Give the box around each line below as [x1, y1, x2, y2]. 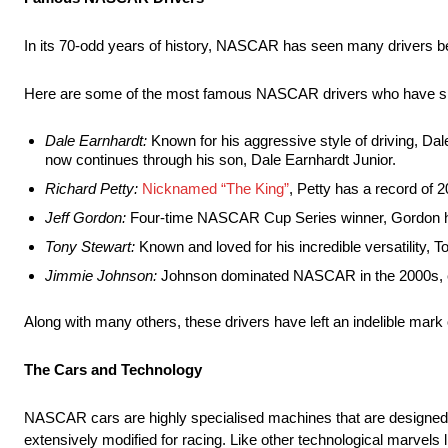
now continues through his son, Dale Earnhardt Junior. [45, 151, 400, 169]
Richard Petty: [45, 180, 142, 198]
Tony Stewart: [45, 238, 135, 256]
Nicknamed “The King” [142, 180, 289, 198]
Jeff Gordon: [45, 209, 126, 227]
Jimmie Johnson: [45, 267, 157, 285]
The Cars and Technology [24, 361, 202, 379]
